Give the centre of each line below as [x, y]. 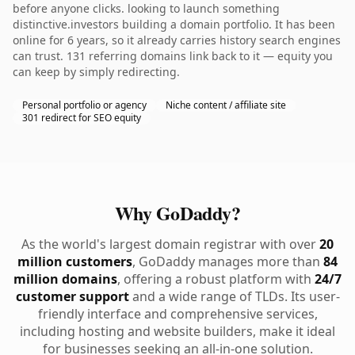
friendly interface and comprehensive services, [177, 314]
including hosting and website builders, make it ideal [177, 331]
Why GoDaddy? [177, 213]
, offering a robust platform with [216, 279]
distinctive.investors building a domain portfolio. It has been [174, 24]
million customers [75, 261]
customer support [72, 296]
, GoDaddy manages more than [228, 261]
